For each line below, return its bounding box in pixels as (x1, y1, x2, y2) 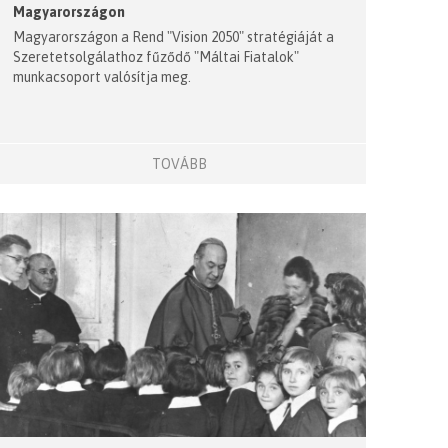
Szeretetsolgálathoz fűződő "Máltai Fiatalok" (12, 49, 299, 66)
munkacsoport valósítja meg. (12, 69, 191, 86)
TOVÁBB (151, 156, 207, 172)
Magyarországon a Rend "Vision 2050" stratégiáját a (12, 29, 334, 46)
